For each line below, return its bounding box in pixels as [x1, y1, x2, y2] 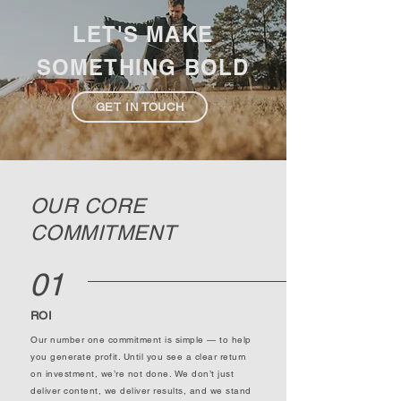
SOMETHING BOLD [36, 55, 250, 80]
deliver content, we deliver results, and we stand [30, 385, 252, 397]
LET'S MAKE [73, 21, 213, 47]
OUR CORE [30, 194, 146, 218]
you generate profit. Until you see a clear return [30, 351, 247, 363]
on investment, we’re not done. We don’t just [30, 368, 234, 380]
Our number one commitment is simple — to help [30, 334, 252, 346]
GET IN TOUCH [95, 100, 184, 114]
